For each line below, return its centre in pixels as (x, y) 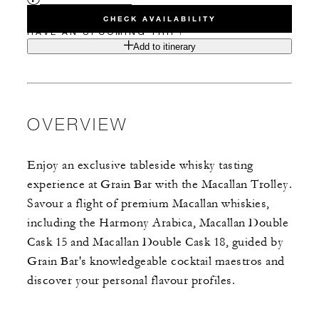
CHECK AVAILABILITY (159, 19)
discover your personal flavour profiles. (131, 281)
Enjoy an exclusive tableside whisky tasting (140, 166)
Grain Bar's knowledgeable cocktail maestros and (156, 262)
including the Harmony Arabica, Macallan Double (158, 223)
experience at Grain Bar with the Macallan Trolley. (159, 185)
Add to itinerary (164, 47)
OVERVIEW (78, 124)
